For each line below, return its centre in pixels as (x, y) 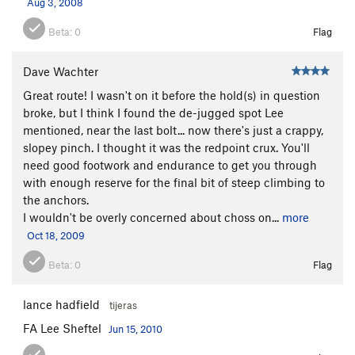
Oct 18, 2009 (56, 235)
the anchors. (56, 199)
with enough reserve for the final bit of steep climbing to (174, 182)
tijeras (123, 305)
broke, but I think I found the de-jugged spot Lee (153, 112)
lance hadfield (61, 304)
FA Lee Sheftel (64, 328)
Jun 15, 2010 (136, 328)
